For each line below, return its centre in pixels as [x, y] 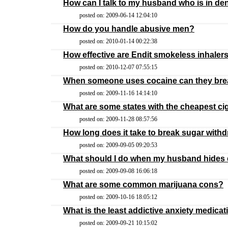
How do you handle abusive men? [129, 29]
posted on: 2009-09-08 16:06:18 [118, 171]
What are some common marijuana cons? [143, 184]
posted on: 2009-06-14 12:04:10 [118, 15]
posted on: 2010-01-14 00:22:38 [118, 41]
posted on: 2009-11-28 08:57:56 [118, 119]
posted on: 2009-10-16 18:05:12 [118, 197]
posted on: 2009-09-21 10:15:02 [118, 223]
